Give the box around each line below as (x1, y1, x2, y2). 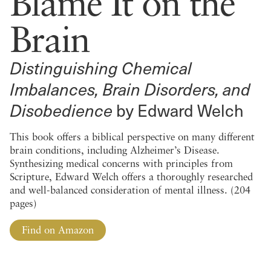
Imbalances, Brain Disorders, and (10, 77, 250, 100)
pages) (10, 197, 37, 209)
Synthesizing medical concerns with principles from (10, 157, 233, 169)
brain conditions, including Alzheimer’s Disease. (10, 143, 220, 156)
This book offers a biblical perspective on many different (10, 130, 255, 143)
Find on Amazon (22, 223, 94, 236)
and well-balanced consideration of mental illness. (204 (10, 183, 250, 196)
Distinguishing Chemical (10, 56, 192, 79)
